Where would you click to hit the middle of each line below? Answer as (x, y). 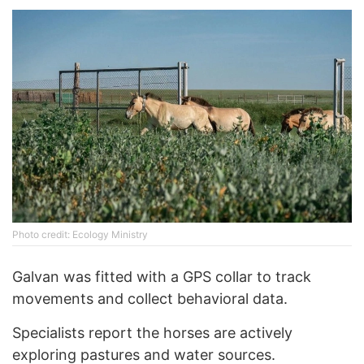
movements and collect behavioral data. (150, 298)
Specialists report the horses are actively (152, 332)
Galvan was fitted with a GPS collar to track (162, 276)
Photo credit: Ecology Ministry (80, 234)
